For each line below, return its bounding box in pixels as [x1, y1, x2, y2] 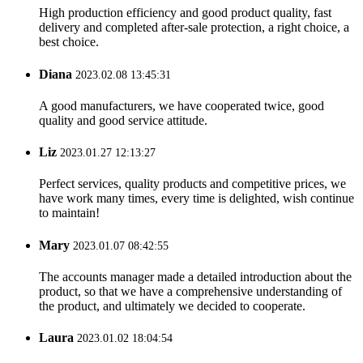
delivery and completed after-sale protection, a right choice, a [39, 20, 349, 35]
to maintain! [39, 206, 100, 220]
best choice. [39, 35, 99, 49]
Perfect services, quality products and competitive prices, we [39, 177, 346, 191]
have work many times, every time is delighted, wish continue [39, 191, 354, 206]
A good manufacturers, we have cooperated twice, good [39, 98, 324, 113]
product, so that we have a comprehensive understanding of [39, 284, 342, 298]
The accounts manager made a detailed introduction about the [39, 269, 352, 284]
